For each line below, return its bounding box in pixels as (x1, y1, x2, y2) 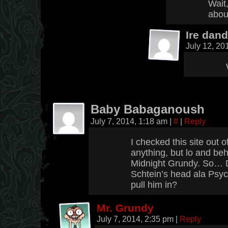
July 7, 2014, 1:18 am (91, 117, 169, 126)
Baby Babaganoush (91, 103, 205, 116)
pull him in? (131, 180, 177, 190)
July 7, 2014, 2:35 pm (97, 214, 176, 223)
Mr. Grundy (97, 202, 154, 214)
